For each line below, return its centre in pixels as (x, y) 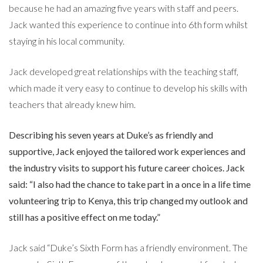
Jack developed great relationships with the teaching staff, (124, 71)
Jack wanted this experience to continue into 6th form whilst (128, 24)
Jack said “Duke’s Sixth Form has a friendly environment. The (128, 247)
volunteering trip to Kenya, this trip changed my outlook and (128, 200)
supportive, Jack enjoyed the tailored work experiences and (127, 151)
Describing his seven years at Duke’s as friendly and (111, 134)
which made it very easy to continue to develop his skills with (128, 87)
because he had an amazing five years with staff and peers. (124, 8)
